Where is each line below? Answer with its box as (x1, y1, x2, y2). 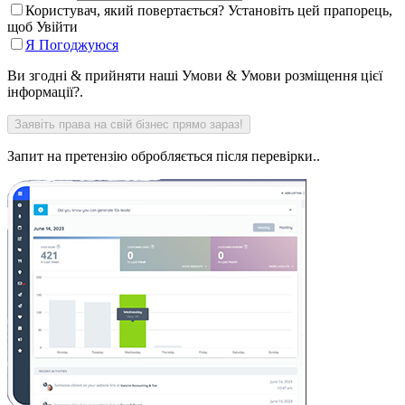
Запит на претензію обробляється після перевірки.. (7, 147, 320, 164)
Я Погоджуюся (25, 36, 118, 52)
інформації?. (7, 83, 83, 99)
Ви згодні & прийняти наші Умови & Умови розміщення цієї (7, 67, 382, 83)
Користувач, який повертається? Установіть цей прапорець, (25, 2, 392, 18)
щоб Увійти (7, 18, 78, 34)
